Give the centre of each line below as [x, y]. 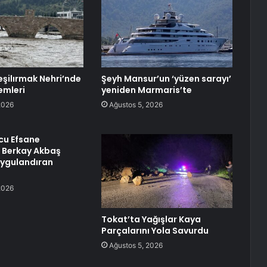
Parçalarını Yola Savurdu [155, 231]
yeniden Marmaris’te [146, 90]
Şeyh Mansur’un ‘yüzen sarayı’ [166, 79]
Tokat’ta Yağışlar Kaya [151, 220]
